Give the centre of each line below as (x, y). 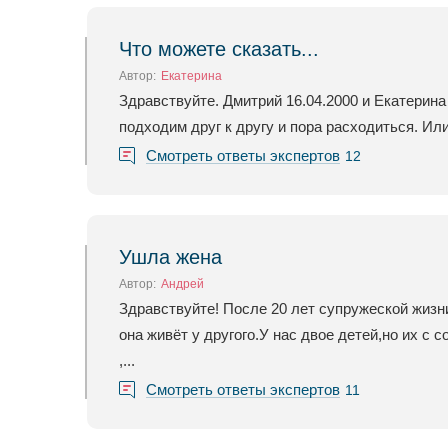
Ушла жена (170, 257)
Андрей (182, 284)
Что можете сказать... (219, 49)
